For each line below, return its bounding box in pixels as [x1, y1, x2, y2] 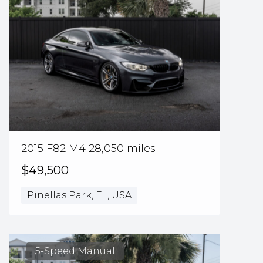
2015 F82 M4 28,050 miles [21, 141, 156, 155]
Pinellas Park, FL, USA [27, 189, 131, 201]
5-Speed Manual [35, 245, 115, 257]
